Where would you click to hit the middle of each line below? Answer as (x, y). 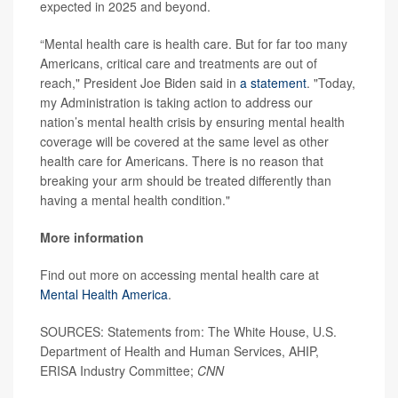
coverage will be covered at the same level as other (184, 142)
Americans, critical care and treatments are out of (179, 64)
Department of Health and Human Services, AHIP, (179, 351)
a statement (273, 83)
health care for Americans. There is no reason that (182, 161)
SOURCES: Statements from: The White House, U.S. (188, 332)
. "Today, (331, 83)
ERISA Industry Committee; (119, 371)
